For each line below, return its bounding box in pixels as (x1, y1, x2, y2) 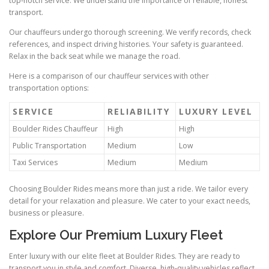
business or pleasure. (9, 207, 84, 218)
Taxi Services (13, 157, 58, 168)
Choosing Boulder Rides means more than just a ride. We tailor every (9, 183, 248, 194)
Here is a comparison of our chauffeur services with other (9, 70, 209, 81)
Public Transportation (13, 140, 86, 151)
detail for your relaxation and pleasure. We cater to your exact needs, (9, 195, 250, 206)
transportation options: (9, 82, 89, 93)
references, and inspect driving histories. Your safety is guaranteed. (9, 38, 243, 49)
